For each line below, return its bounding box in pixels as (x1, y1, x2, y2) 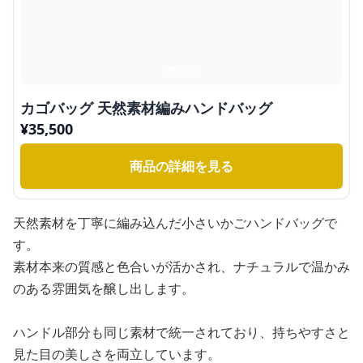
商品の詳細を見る (130, 157, 233, 175)
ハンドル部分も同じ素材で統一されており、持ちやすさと (13, 323, 350, 341)
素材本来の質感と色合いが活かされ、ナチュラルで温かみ (13, 258, 350, 275)
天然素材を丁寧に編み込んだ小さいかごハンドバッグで (13, 214, 337, 232)
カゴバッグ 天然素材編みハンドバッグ (20, 98, 272, 117)
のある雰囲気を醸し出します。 (13, 280, 194, 297)
